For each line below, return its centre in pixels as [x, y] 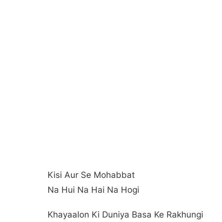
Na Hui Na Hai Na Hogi [93, 190]
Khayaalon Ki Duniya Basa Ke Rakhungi [125, 214]
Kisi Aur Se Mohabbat [91, 175]
